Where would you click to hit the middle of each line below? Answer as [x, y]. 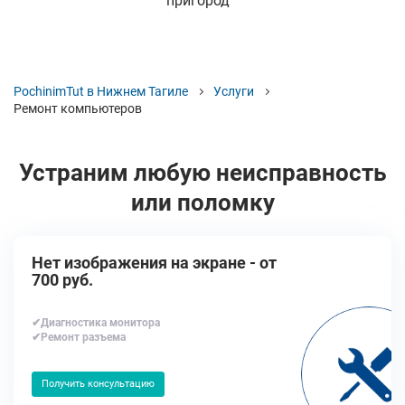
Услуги [234, 91]
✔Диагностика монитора [96, 323]
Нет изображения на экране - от [154, 263]
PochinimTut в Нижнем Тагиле [101, 91]
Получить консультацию [98, 384]
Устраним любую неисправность [202, 173]
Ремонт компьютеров [78, 108]
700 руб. [62, 280]
